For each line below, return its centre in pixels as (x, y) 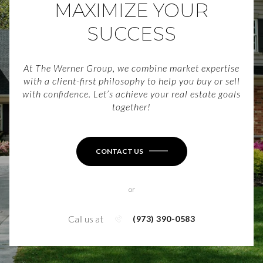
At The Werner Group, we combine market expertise (131, 68)
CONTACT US (119, 151)
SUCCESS (131, 33)
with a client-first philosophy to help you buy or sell (131, 80)
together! (131, 106)
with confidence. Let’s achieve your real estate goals (131, 93)
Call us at (86, 218)
